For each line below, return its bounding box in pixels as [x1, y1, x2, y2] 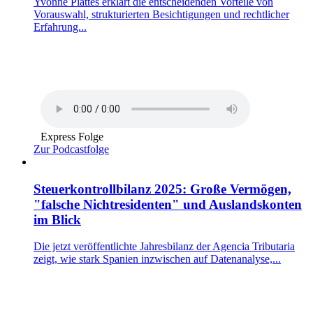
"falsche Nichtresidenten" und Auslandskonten [34, 196, 302, 212]
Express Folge [41, 130, 103, 143]
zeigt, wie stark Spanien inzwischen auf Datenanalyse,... [34, 253, 281, 265]
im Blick [34, 212, 81, 227]
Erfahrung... [34, 20, 87, 33]
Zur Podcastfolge [34, 143, 109, 155]
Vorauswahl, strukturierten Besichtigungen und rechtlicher [34, 8, 289, 20]
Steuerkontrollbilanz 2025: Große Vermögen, [34, 181, 291, 196]
